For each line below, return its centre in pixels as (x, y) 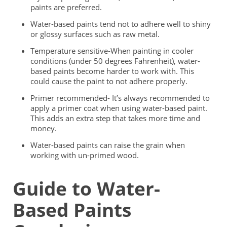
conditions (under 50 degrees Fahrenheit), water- (115, 61)
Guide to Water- (86, 188)
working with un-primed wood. (86, 155)
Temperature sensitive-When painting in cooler (112, 50)
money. (45, 128)
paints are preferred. (67, 7)
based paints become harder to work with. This (112, 71)
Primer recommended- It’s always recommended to (120, 98)
